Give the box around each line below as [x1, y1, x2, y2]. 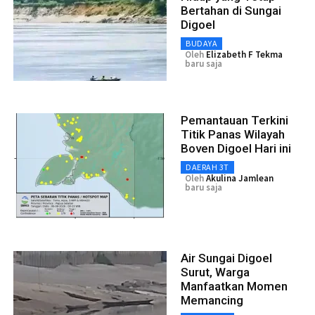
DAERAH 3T [186, 162, 229, 173]
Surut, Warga [181, 265, 250, 280]
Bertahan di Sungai [181, 4, 281, 18]
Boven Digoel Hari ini [181, 141, 291, 156]
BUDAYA [186, 38, 217, 49]
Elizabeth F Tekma [206, 49, 283, 61]
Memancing [181, 293, 243, 308]
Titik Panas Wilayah [181, 127, 285, 142]
